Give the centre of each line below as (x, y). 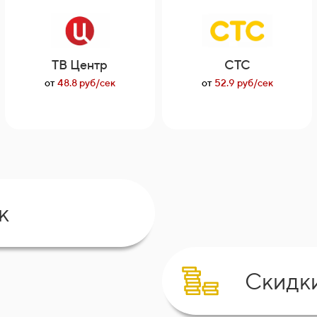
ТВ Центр (80, 65)
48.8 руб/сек (85, 83)
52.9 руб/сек (242, 83)
